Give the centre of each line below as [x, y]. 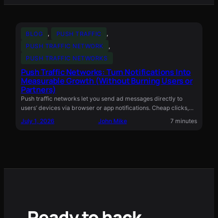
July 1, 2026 [37, 121]
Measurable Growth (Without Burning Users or [107, 81]
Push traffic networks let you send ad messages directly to [101, 99]
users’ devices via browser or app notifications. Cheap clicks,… [107, 108]
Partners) [38, 90]
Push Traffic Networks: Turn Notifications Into [106, 72]
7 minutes [184, 121]
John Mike [112, 121]
